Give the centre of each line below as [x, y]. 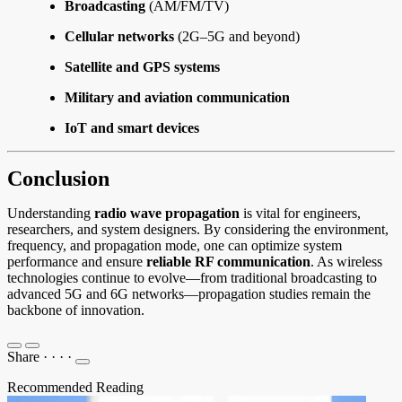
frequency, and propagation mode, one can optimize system [175, 246]
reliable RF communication [228, 262]
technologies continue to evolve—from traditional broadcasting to [192, 278]
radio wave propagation [167, 214]
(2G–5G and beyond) [237, 37]
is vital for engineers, [300, 214]
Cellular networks [119, 37]
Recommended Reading [75, 388]
